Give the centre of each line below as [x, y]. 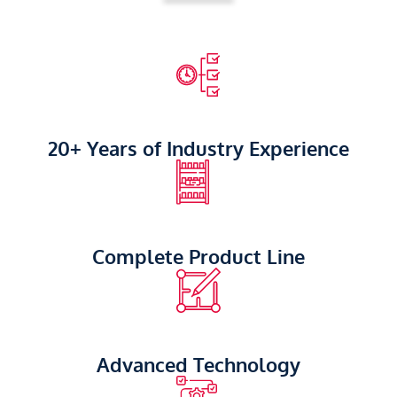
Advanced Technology [198, 364]
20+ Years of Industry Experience [198, 148]
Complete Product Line [198, 256]
